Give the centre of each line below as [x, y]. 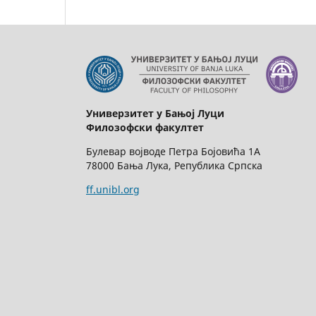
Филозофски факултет [145, 127]
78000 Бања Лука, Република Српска [174, 165]
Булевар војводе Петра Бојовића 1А [173, 151]
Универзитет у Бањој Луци [155, 113]
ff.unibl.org [113, 189]
